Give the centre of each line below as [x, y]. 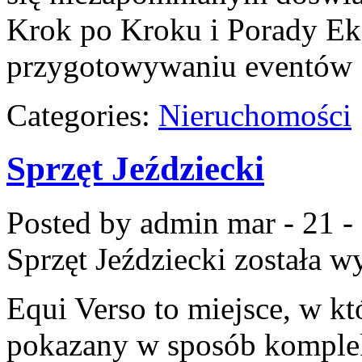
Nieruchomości [255, 115]
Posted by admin [117, 223]
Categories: [82, 115]
